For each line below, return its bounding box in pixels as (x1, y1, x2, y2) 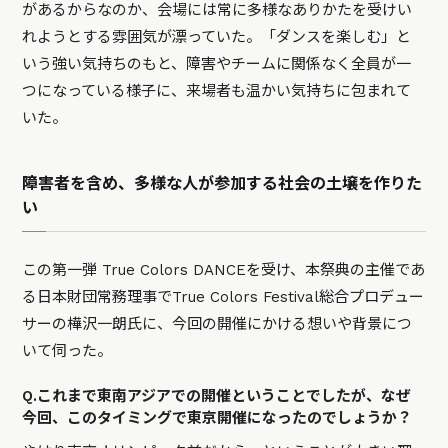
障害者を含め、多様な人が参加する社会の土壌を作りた (22, 173, 423, 193)
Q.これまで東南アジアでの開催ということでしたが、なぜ (22, 386, 412, 405)
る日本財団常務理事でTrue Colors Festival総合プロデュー (22, 287, 425, 306)
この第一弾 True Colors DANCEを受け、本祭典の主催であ (22, 260, 426, 279)
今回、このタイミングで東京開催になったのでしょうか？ (22, 408, 413, 427)
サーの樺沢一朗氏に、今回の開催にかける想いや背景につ (22, 314, 413, 333)
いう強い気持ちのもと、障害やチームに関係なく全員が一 (22, 54, 412, 73)
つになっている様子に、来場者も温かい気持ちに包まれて (22, 81, 412, 100)
